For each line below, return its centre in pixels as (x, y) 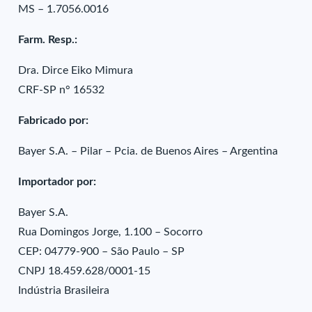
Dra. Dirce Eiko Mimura (76, 70)
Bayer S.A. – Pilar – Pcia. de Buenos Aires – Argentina (148, 151)
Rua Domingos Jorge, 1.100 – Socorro (111, 232)
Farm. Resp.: (48, 40)
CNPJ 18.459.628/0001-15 (85, 271)
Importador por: (57, 182)
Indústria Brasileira (64, 290)
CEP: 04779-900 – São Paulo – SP (102, 251)
